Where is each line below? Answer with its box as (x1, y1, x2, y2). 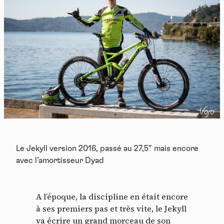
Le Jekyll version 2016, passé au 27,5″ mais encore (16, 144, 198, 153)
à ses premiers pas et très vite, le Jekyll (36, 203, 186, 214)
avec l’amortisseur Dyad (16, 156, 104, 165)
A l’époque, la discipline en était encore (36, 191, 188, 202)
